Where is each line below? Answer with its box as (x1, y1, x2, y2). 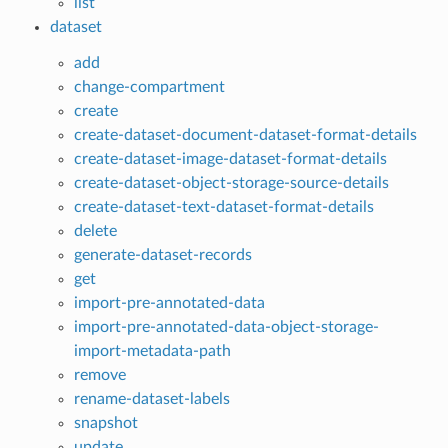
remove (73, 366, 126, 383)
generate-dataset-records (73, 246, 252, 263)
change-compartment (73, 78, 225, 95)
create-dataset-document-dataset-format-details (73, 126, 417, 143)
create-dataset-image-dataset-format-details (73, 150, 387, 167)
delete (73, 222, 117, 239)
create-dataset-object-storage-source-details (73, 174, 389, 191)
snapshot (73, 414, 138, 431)
